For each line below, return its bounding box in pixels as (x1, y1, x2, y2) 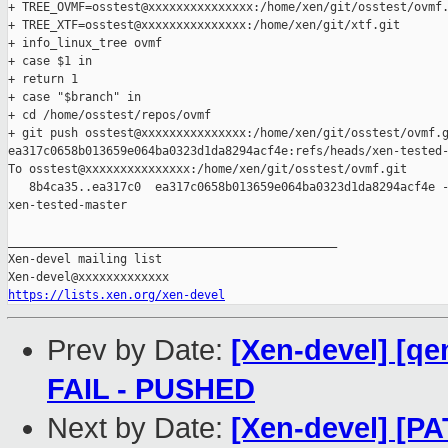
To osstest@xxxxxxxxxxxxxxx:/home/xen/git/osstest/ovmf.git (8, 162, 407, 177)
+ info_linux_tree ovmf (8, 36, 162, 51)
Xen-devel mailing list (8, 252, 162, 267)
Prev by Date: (47, 334, 231, 367)
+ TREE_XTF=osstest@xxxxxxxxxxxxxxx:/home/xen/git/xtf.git (8, 18, 400, 33)
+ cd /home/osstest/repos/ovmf (8, 108, 211, 123)
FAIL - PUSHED (47, 373, 255, 406)
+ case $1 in (8, 54, 92, 69)
